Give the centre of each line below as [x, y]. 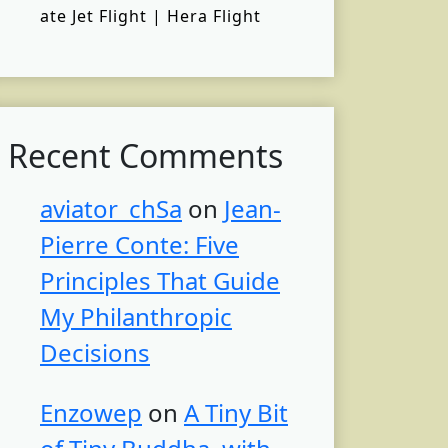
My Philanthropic [136, 317]
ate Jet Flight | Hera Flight [150, 16]
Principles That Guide [160, 281]
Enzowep [91, 413]
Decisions [95, 353]
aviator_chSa [111, 209]
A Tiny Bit [236, 413]
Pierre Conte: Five [139, 245]
